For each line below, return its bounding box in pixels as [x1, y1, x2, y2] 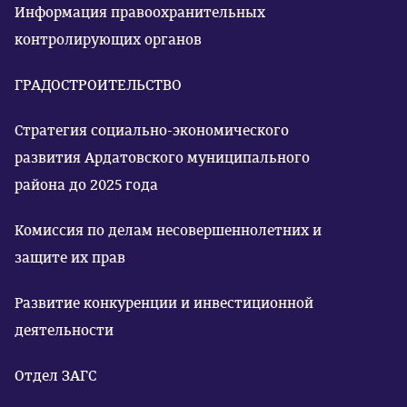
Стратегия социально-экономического [15, 122, 289, 139]
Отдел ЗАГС [15, 367, 96, 384]
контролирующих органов [15, 31, 202, 48]
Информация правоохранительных [15, 4, 265, 21]
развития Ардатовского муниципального [15, 149, 310, 166]
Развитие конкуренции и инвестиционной [15, 294, 313, 312]
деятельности [15, 322, 114, 339]
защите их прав [15, 249, 125, 266]
